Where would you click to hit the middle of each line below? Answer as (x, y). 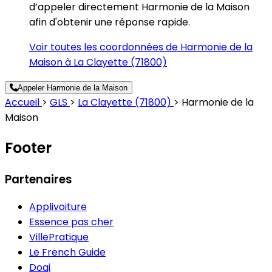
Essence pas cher (71, 222)
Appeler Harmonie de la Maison (73, 87)
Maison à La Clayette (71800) (98, 62)
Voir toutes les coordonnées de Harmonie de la (141, 47)
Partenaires (39, 179)
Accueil (23, 102)
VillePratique (59, 237)
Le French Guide (67, 253)
